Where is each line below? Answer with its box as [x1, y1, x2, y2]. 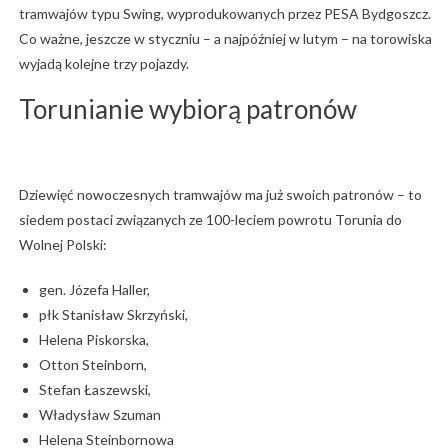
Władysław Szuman [38, 405, 161, 423]
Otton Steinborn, [38, 355, 147, 373]
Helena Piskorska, [38, 330, 149, 348]
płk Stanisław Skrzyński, [38, 305, 188, 323]
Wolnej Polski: [18, 235, 107, 253]
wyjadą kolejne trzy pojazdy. [18, 54, 189, 72]
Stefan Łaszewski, [38, 380, 151, 398]
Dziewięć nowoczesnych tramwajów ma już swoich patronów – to [18, 185, 422, 203]
